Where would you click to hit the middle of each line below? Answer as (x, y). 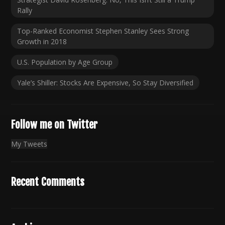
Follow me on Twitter (54, 125)
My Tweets (29, 144)
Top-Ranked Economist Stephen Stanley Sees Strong (103, 31)
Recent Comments (48, 182)
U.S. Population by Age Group (65, 62)
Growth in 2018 (42, 42)
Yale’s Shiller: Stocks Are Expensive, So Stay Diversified (105, 83)
